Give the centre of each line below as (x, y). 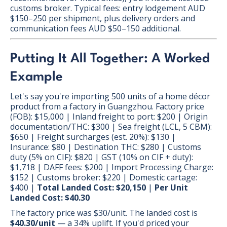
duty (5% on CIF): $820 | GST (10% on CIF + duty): (102, 157)
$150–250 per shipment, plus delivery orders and (103, 18)
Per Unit (171, 187)
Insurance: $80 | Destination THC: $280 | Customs (106, 147)
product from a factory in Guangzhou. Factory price (107, 106)
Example (36, 77)
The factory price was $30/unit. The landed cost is (104, 213)
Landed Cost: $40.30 (50, 197)
